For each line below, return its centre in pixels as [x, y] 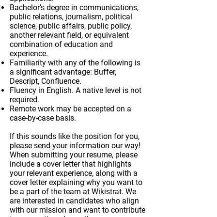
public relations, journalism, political [71, 17]
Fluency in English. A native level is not [76, 90]
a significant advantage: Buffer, [63, 72]
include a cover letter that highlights [70, 164]
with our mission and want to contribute [77, 210]
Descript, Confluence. [46, 81]
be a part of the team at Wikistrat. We [73, 192]
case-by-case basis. [43, 118]
